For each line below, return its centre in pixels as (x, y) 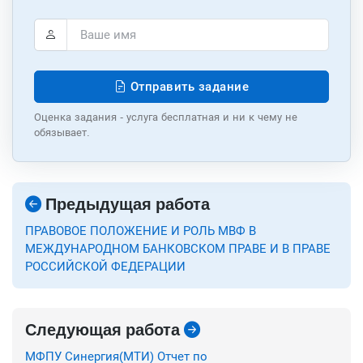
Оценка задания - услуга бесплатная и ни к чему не (165, 117)
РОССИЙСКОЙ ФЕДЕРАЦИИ (105, 267)
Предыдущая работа (126, 205)
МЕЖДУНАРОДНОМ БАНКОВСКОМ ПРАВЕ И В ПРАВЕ (178, 249)
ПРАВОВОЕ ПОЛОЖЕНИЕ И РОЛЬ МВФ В (141, 231)
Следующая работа (105, 331)
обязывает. (62, 133)
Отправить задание (188, 87)
